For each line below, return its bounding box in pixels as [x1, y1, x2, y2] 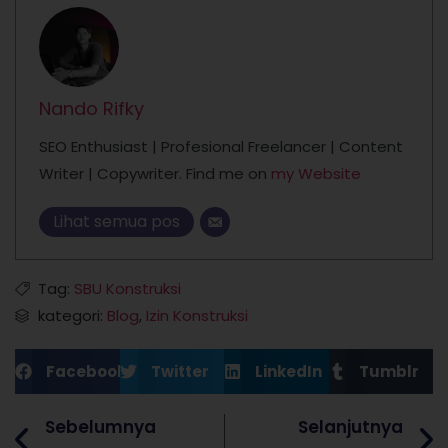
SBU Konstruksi [73, 278, 181, 300]
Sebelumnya [45, 415, 156, 440]
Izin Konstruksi [145, 305, 248, 327]
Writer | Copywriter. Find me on [38, 162, 271, 184]
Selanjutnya [298, 415, 403, 440]
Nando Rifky [38, 95, 144, 121]
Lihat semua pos [52, 209, 180, 233]
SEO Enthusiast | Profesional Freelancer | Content [38, 135, 403, 157]
